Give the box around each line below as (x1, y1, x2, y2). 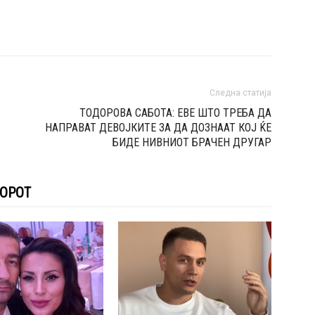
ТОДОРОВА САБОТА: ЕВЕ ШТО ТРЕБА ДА (79, 106, 271, 120)
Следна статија (210, 88, 271, 98)
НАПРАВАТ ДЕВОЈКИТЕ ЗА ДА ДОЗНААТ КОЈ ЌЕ (45, 121, 271, 135)
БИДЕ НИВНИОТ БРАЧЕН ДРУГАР (112, 136, 271, 150)
